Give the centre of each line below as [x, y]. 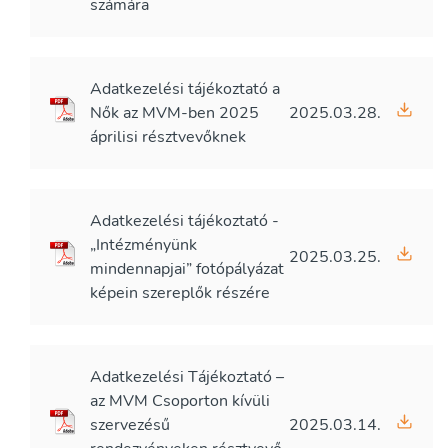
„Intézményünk [143, 245]
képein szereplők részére [180, 293]
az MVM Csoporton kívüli [180, 401]
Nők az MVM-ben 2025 [174, 113]
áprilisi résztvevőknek [168, 137]
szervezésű [130, 425]
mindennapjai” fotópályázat [187, 269]
